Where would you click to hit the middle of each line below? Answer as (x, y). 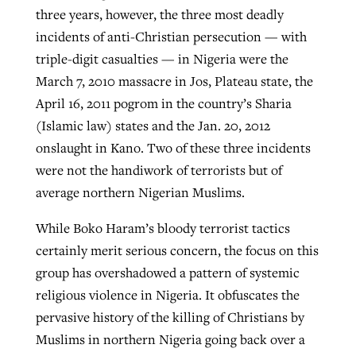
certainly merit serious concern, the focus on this (177, 251)
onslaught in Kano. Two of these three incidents (173, 147)
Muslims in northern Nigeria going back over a (170, 340)
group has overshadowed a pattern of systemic (167, 273)
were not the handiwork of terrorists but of (159, 170)
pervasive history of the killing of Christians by (170, 317)
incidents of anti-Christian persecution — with (171, 36)
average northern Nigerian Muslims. (140, 192)
